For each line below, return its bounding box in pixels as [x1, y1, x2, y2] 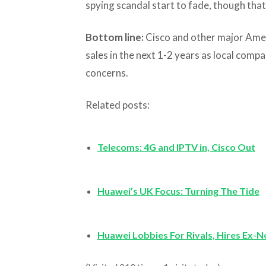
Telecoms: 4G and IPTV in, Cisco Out [97, 141, 255, 153]
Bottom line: [85, 30, 144, 43]
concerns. [85, 66, 128, 79]
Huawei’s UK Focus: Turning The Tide [97, 185, 259, 197]
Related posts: [85, 98, 150, 111]
